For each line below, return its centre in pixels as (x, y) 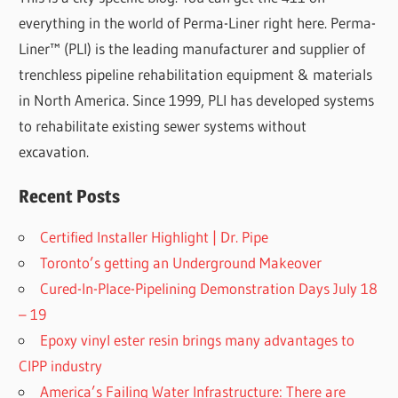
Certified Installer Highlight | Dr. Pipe (155, 236)
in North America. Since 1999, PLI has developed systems (197, 100)
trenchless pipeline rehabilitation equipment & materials (196, 75)
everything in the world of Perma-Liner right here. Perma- (198, 23)
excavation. (54, 152)
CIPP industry (61, 365)
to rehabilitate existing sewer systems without (163, 126)
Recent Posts (70, 196)
